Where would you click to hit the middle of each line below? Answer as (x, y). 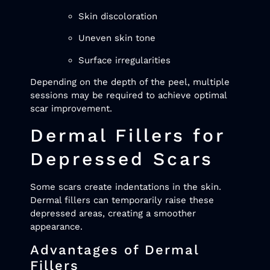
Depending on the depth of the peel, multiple (130, 82)
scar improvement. (71, 109)
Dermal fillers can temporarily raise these (122, 200)
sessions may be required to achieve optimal (128, 96)
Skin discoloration (118, 16)
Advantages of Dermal (115, 250)
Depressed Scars (122, 159)
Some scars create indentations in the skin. (126, 187)
